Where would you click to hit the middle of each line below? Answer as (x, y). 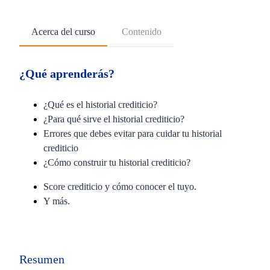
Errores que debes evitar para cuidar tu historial (133, 133)
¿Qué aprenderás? (67, 74)
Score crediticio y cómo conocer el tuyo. (122, 187)
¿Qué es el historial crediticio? (102, 105)
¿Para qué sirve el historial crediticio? (115, 119)
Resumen (42, 259)
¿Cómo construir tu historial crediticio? (118, 162)
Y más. (59, 201)
